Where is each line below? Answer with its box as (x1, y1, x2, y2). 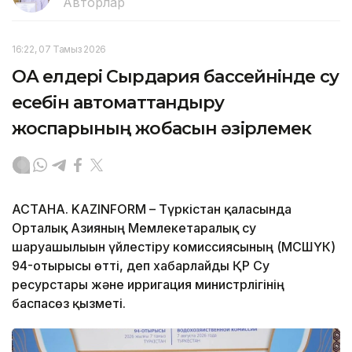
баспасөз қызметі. (12, 295, 126, 311)
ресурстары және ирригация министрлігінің (12, 276, 284, 292)
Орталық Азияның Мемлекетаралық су (12, 219, 256, 236)
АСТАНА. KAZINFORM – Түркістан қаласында (12, 200, 291, 217)
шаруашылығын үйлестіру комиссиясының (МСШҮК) (12, 238, 335, 255)
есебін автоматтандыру (12, 91, 225, 113)
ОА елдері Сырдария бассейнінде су (12, 65, 339, 87)
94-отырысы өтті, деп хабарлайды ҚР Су (12, 257, 269, 273)
